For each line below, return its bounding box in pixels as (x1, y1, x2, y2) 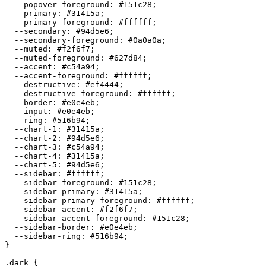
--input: (5, 106, 57, 116)
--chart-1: (5, 124, 66, 134)
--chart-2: (5, 133, 66, 142)
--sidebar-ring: (5, 231, 90, 240)
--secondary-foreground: (5, 35, 128, 45)
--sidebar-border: (5, 222, 100, 232)
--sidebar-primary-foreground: (5, 195, 157, 205)
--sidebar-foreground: (5, 178, 119, 187)
